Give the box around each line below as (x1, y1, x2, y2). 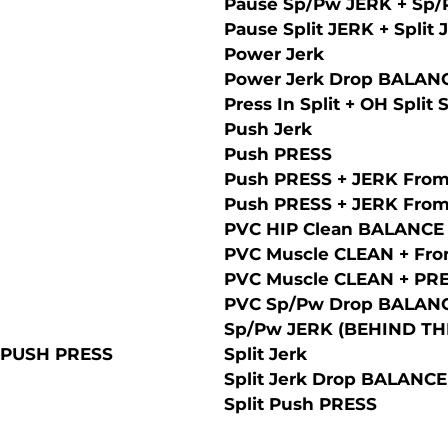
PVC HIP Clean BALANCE (224, 219, 444, 239)
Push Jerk (224, 119, 312, 139)
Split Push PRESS (224, 394, 377, 414)
